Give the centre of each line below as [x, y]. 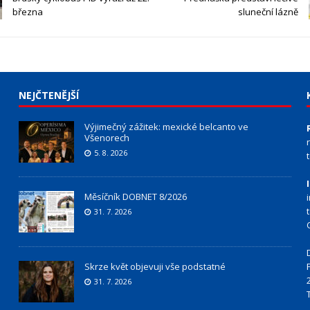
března [28, 12]
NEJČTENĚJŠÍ [48, 95]
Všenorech [107, 138]
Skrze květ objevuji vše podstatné [155, 267]
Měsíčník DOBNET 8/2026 [135, 197]
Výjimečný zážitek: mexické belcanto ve [166, 127]
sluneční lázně [268, 12]
